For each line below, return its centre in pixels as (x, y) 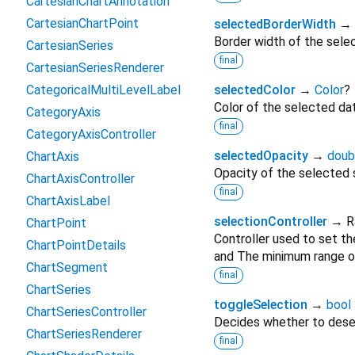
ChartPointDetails (76, 245)
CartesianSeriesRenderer (95, 68)
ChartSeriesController (86, 312)
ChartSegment (67, 267)
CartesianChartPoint (82, 23)
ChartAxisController (80, 179)
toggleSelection (261, 305)
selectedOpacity (261, 156)
